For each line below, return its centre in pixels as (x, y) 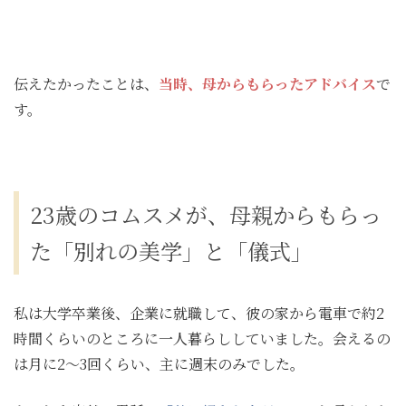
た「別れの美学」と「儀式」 (171, 251)
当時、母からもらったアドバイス (267, 84)
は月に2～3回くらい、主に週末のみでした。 (159, 364)
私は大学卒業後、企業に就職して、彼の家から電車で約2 (199, 313)
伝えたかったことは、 (86, 84)
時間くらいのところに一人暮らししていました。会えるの (202, 338)
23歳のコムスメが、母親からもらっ (206, 215)
